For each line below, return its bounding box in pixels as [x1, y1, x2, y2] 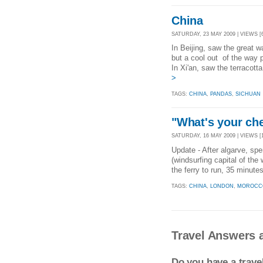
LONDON [210, 183, 234, 189]
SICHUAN [235, 91, 261, 97]
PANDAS [210, 91, 232, 97]
